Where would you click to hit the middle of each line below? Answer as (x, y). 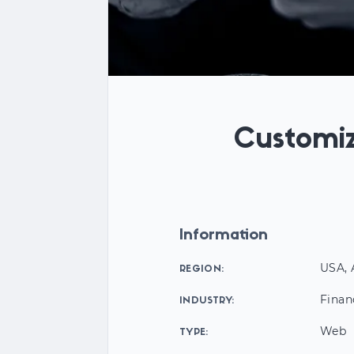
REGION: (202, 269)
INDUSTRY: (207, 301)
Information (224, 235)
